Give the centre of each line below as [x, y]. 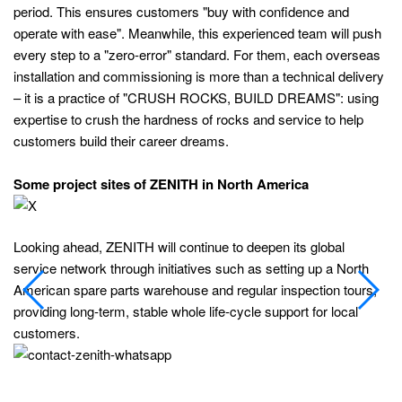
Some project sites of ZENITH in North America [161, 184]
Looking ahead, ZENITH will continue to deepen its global [179, 247]
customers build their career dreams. [121, 140]
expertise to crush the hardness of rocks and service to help [188, 118]
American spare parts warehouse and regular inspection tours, [195, 290]
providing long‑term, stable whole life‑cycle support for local [186, 311]
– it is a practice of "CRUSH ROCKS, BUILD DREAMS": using [196, 97]
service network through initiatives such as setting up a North [191, 268]
